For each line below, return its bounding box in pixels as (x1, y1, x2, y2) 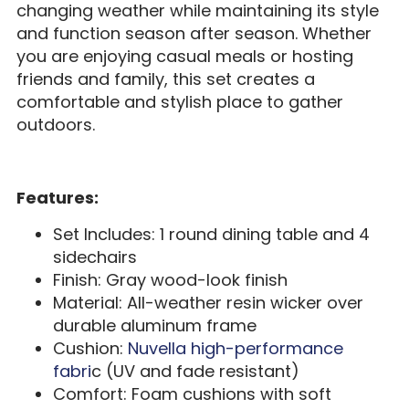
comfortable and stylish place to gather (16, 90, 343, 114)
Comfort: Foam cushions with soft (52, 383, 331, 406)
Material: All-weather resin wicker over (52, 291, 363, 315)
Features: (16, 186, 99, 210)
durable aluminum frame (52, 314, 257, 338)
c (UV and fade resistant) (90, 360, 299, 383)
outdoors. (16, 113, 95, 137)
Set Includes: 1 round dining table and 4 (52, 223, 370, 246)
